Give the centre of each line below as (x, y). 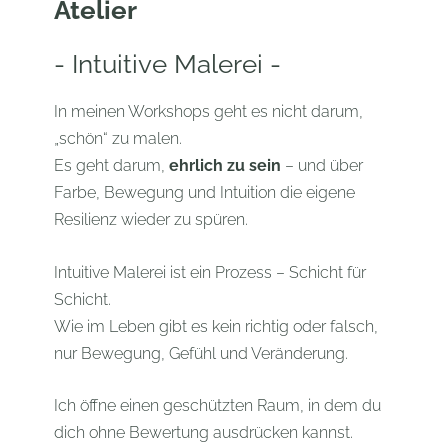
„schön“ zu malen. (117, 138)
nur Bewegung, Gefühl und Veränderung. (200, 353)
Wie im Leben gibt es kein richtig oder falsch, (215, 326)
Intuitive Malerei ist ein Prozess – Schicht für (209, 272)
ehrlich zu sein (224, 165)
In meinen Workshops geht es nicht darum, (208, 111)
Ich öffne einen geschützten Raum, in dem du (217, 406)
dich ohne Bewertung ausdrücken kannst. (203, 433)
